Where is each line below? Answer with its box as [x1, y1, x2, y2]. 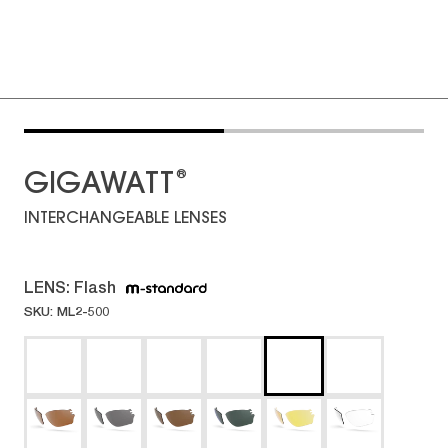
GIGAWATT [24, 171, 174, 201]
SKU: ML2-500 [24, 303, 109, 319]
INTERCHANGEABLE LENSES [24, 211, 227, 227]
